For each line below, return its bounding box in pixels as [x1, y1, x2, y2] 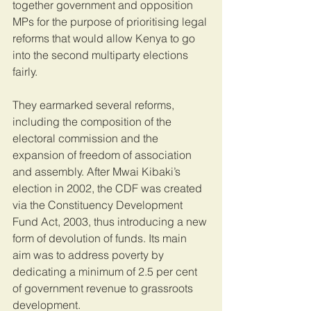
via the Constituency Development [12, 198, 185, 212]
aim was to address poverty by [12, 248, 167, 262]
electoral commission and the [12, 131, 161, 146]
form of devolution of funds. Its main [12, 231, 190, 246]
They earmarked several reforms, [12, 98, 177, 112]
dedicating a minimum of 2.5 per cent [12, 264, 200, 279]
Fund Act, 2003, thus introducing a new [12, 215, 210, 229]
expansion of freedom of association [12, 148, 194, 162]
